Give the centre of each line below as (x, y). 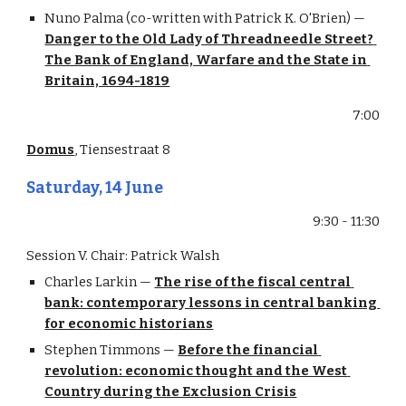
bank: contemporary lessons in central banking (211, 303)
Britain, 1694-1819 (107, 81)
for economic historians (129, 324)
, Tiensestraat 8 (123, 150)
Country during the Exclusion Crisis (171, 391)
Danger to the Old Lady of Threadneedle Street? (209, 39)
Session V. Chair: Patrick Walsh (123, 256)
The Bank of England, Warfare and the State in (206, 60)
